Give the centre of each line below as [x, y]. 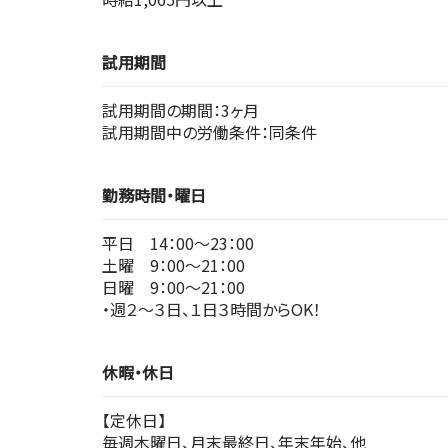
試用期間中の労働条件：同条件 [209, 131]
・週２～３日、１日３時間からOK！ [211, 308]
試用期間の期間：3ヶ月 [180, 109]
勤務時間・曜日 [154, 195]
